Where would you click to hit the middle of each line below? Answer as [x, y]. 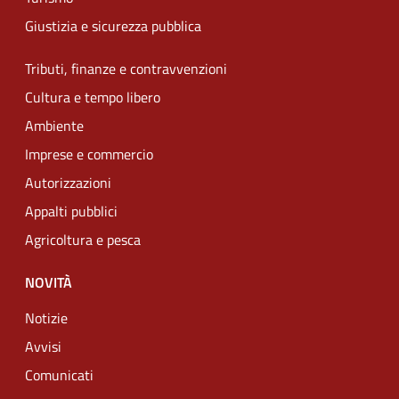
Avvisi [43, 346]
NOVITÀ [49, 282]
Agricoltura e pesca [83, 240]
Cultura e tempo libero [93, 97]
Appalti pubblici [71, 211]
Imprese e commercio [89, 154]
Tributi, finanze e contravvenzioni [126, 69]
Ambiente [54, 126]
